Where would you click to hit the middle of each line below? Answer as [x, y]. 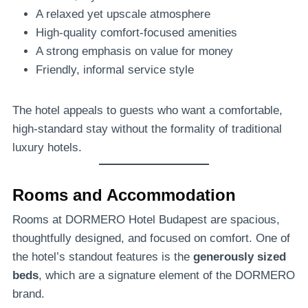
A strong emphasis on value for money [134, 52]
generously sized [240, 257]
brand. [29, 294]
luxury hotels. [47, 148]
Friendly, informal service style [115, 70]
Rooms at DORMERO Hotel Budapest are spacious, [146, 220]
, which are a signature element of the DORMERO [167, 276]
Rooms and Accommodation [124, 195]
